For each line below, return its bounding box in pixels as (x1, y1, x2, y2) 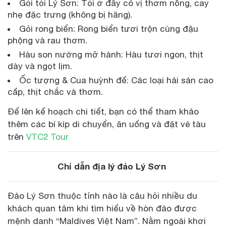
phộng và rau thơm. (8, 35, 87, 45)
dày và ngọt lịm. (8, 61, 72, 71)
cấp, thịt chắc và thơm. (8, 86, 103, 97)
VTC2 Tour (26, 131, 69, 142)
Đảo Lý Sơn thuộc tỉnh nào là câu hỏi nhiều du (8, 190, 197, 201)
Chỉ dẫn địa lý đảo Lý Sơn (58, 160, 166, 172)
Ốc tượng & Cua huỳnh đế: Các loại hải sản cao (19, 75, 213, 85)
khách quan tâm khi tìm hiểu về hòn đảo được (8, 203, 197, 213)
